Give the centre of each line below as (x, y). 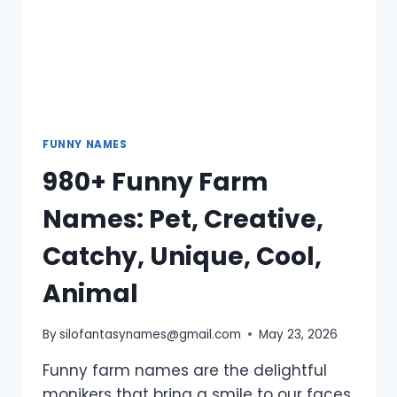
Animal (90, 294)
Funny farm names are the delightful (185, 370)
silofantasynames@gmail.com (151, 334)
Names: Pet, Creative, (183, 220)
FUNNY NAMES (85, 145)
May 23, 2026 (299, 334)
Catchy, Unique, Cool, (182, 257)
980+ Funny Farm (156, 183)
